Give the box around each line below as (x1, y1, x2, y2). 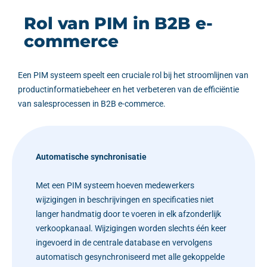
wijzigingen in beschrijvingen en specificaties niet (36, 194, 214, 204)
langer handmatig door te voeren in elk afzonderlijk (36, 209, 221, 219)
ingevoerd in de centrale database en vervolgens (36, 237, 212, 247)
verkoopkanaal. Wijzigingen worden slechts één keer (36, 223, 226, 233)
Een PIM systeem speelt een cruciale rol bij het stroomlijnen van (18, 70, 249, 80)
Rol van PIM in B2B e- (24, 13, 213, 34)
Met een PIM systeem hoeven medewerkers (36, 180, 194, 190)
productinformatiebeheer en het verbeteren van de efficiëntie (18, 85, 239, 95)
